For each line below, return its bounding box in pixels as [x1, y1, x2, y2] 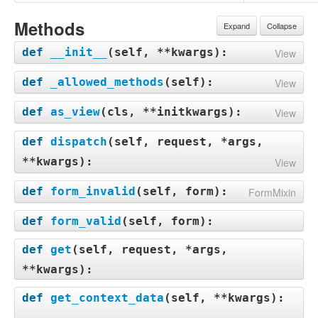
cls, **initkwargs [107, 105, 228, 119]
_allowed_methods [50, 75, 164, 89]
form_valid [50, 214, 121, 228]
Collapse [267, 20, 297, 31]
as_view [50, 105, 100, 119]
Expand [224, 20, 250, 31]
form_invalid [50, 185, 136, 198]
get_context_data [50, 291, 164, 305]
